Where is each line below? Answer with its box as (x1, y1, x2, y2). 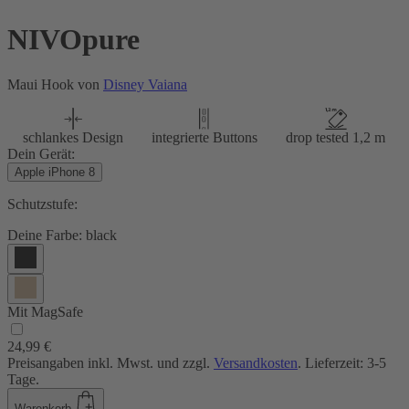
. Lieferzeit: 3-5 (298, 354, 386, 371)
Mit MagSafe (7, 303, 83, 320)
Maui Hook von (7, 76, 103, 92)
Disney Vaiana (103, 76, 187, 92)
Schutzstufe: (7, 195, 78, 212)
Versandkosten (214, 354, 298, 371)
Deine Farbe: (7, 226, 82, 243)
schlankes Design (22, 129, 123, 145)
